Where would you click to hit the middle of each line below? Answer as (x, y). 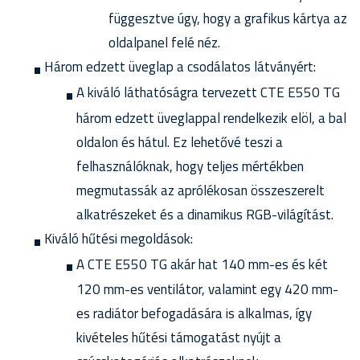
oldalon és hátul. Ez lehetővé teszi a (180, 142)
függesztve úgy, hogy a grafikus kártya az (228, 19)
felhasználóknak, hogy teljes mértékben (190, 166)
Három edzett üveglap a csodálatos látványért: (180, 67)
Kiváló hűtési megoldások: (119, 238)
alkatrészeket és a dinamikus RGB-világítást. (205, 214)
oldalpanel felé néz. (164, 43)
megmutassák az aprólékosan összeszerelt (200, 190)
